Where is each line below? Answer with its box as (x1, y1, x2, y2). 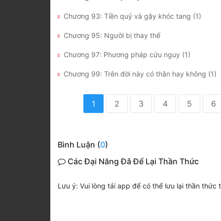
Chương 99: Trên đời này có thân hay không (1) (64, 70, 217, 78)
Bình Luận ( (58, 140, 100, 150)
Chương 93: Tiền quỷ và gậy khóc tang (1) (64, 12, 201, 21)
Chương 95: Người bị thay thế (64, 31, 160, 40)
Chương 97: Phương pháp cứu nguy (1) (64, 50, 190, 59)
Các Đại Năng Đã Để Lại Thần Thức (66, 156, 199, 167)
